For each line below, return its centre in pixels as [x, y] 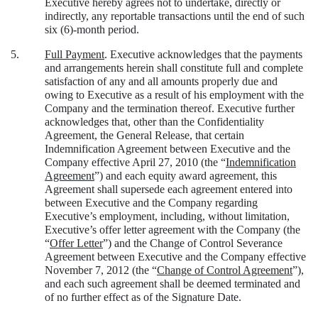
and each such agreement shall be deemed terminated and [172, 283]
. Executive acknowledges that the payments [203, 54]
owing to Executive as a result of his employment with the [174, 94]
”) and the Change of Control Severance [193, 243]
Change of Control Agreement [225, 270]
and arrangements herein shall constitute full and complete [174, 67]
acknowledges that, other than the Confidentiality [154, 121]
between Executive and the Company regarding [151, 202]
